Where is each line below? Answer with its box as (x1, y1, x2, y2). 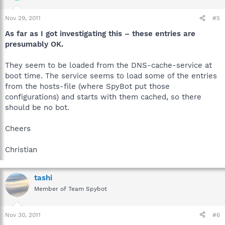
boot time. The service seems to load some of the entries (5, 71, 217, 80)
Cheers (5, 124, 31, 133)
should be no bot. (5, 103, 69, 112)
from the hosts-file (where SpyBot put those (5, 82, 170, 91)
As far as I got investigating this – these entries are (5, 29, 195, 38)
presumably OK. (5, 40, 63, 49)
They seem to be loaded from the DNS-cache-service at (5, 61, 212, 70)
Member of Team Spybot (34, 185, 107, 192)
